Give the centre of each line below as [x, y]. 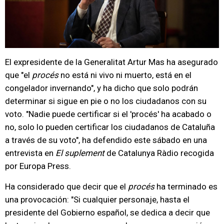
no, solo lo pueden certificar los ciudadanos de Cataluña [110, 127]
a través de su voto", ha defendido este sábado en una [106, 140]
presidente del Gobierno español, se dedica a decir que [107, 212]
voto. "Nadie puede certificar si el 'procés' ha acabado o [108, 114]
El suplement [80, 153]
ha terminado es [187, 186]
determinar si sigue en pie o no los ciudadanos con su [106, 101]
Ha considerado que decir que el [66, 186]
